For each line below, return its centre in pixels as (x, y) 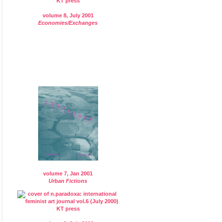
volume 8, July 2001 (68, 15)
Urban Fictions (68, 181)
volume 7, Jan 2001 (68, 173)
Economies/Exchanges (68, 23)
